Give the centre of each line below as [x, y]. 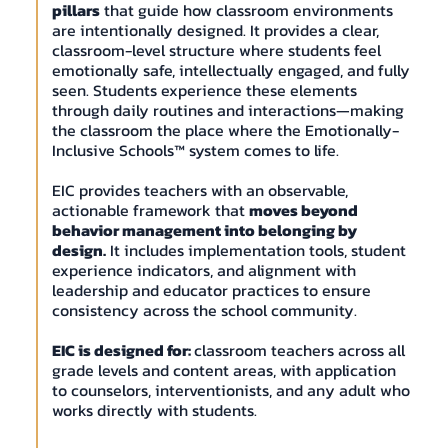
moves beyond [303, 210]
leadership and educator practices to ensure [211, 290]
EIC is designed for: [122, 350]
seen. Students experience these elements [204, 90]
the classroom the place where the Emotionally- [225, 130]
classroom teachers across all [299, 350]
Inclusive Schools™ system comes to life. [195, 150]
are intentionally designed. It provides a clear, [215, 30]
